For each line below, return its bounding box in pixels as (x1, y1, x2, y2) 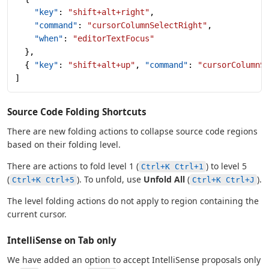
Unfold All (144, 173, 185, 185)
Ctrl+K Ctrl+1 (141, 162, 204, 171)
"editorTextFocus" (73, 33, 154, 43)
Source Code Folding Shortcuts (7, 105, 147, 118)
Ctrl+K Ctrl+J (192, 175, 255, 184)
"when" (15, 33, 63, 43)
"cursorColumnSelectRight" (87, 20, 207, 30)
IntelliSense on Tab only (7, 234, 116, 246)
